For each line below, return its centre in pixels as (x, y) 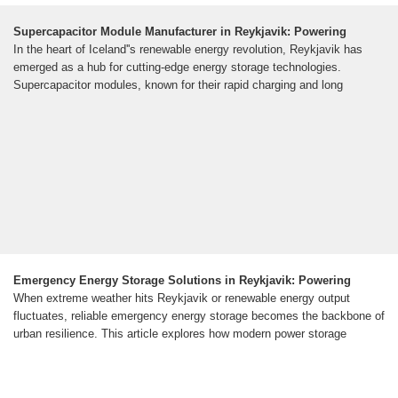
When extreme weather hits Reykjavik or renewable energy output (182, 298)
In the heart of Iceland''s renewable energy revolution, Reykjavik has (188, 50)
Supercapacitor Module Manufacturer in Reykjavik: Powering (180, 32)
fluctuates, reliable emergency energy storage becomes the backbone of (199, 316)
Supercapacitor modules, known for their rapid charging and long (178, 85)
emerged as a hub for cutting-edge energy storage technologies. (177, 68)
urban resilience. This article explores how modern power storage (180, 334)
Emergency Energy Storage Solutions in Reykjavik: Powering (182, 281)
